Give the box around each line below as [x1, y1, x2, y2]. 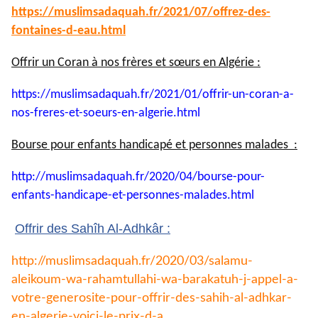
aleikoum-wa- [11, 273, 87, 286]
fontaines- [11, 23, 66, 38]
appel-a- [251, 273, 298, 286]
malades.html [184, 188, 254, 202]
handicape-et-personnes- [55, 188, 184, 202]
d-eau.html [66, 23, 126, 38]
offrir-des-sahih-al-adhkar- [142, 291, 292, 305]
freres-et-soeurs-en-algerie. [34, 106, 177, 120]
